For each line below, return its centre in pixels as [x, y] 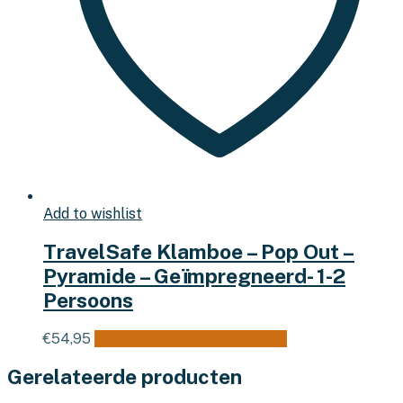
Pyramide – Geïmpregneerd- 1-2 [194, 276]
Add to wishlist [93, 214]
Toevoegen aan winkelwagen [191, 338]
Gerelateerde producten [125, 376]
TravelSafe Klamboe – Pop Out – [199, 252]
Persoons [88, 300]
